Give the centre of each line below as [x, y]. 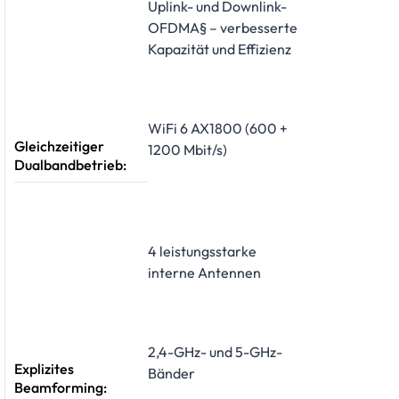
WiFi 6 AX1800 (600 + [218, 129]
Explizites [44, 368]
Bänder [171, 373]
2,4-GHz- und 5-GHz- [215, 351]
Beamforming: [61, 387]
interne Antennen [204, 272]
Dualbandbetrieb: [70, 164]
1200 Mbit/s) [187, 150]
